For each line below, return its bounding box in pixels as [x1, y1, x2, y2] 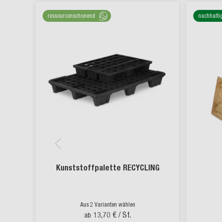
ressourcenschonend [48, 12, 95, 19]
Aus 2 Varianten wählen [80, 201, 135, 208]
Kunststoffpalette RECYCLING [55, 163, 160, 172]
